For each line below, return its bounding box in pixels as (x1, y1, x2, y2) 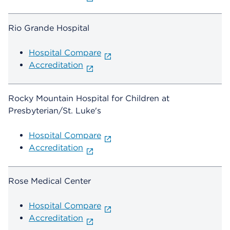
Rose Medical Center (8, 176, 91, 186)
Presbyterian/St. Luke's (8, 106, 101, 116)
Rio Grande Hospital (8, 23, 89, 33)
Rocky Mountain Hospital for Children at (8, 93, 169, 104)
